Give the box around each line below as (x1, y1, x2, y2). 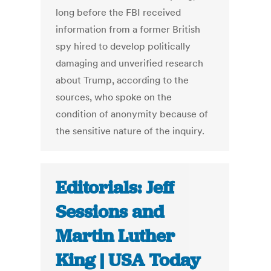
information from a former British (56, 23, 201, 36)
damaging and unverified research (56, 57, 204, 70)
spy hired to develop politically (56, 40, 191, 53)
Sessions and (56, 200, 165, 224)
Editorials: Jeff (56, 176, 175, 200)
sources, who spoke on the (56, 91, 172, 103)
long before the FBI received (56, 6, 181, 19)
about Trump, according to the (56, 74, 189, 87)
